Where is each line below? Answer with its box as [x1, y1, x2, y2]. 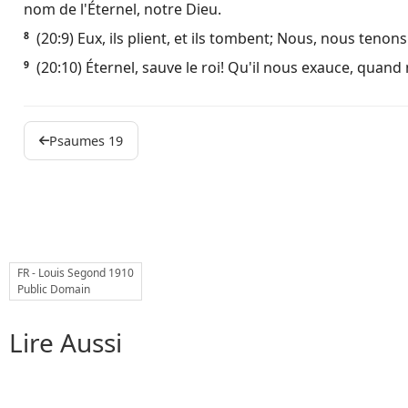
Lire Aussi [9, 325, 122, 360]
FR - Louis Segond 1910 [17, 265, 134, 280]
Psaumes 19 [49, 132, 123, 149]
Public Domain [17, 281, 90, 297]
